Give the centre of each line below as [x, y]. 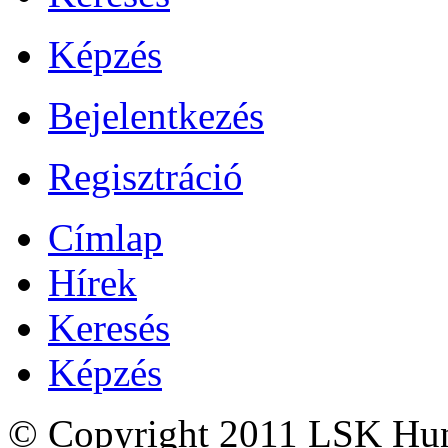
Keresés [109, 328]
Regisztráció [145, 177]
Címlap [105, 238]
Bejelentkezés [156, 116]
